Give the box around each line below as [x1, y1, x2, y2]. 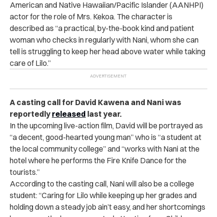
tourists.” [10, 167, 40, 177]
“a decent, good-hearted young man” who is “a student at [10, 132, 201, 142]
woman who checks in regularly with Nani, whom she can [10, 34, 199, 45]
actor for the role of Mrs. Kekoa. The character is [10, 11, 172, 21]
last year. [86, 108, 122, 119]
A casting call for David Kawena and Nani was [10, 97, 181, 107]
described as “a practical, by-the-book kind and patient [10, 23, 194, 33]
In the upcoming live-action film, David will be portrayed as [10, 120, 203, 130]
